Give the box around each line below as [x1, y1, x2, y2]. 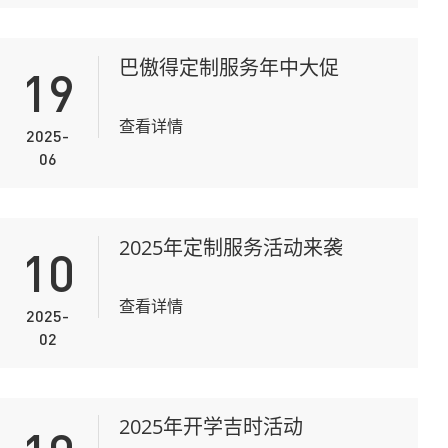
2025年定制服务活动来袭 [118, 233, 343, 261]
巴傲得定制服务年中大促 [118, 53, 339, 81]
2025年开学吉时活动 [118, 413, 303, 441]
